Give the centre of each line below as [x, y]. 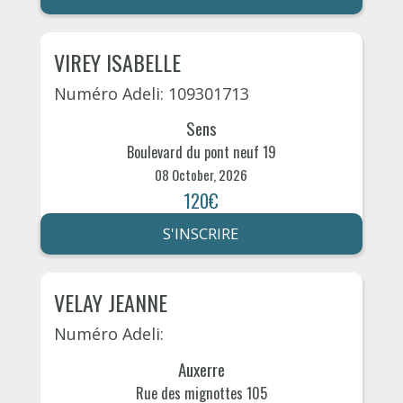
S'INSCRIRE [201, 234]
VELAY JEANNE [110, 303]
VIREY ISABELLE [117, 62]
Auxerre [201, 368]
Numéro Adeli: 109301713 [151, 93]
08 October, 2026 [201, 175]
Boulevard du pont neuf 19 [201, 152]
